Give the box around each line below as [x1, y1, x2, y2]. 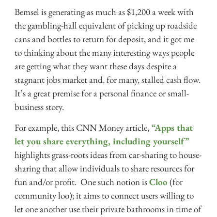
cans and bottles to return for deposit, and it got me [15, 33, 194, 46]
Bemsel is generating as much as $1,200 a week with [15, 6, 194, 18]
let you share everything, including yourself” [15, 135, 189, 147]
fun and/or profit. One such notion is [15, 175, 149, 188]
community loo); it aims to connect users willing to [15, 189, 194, 201]
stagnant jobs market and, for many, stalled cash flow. [15, 74, 202, 86]
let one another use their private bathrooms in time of [15, 202, 201, 215]
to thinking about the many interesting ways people [15, 46, 194, 59]
